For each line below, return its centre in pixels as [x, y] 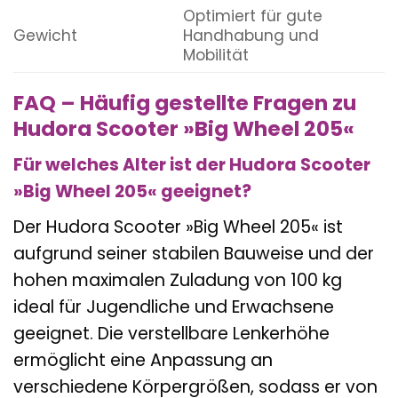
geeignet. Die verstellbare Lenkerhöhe [171, 333]
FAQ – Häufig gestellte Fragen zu [185, 103]
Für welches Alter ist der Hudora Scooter [192, 165]
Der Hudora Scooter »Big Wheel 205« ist [178, 227]
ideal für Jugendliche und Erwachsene [174, 306]
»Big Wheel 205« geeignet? [132, 192]
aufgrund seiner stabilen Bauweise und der [194, 253]
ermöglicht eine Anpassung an [143, 360]
